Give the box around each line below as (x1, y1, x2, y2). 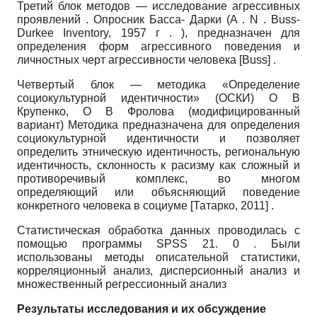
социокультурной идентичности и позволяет (17, 132, 300, 145)
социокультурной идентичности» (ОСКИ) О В (17, 92, 300, 105)
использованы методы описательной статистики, (17, 251, 300, 264)
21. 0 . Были (202, 238, 301, 250)
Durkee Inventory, (17, 27, 121, 40)
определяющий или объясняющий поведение (17, 186, 300, 199)
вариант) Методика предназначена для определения (17, 119, 300, 132)
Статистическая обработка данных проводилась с (17, 224, 300, 237)
